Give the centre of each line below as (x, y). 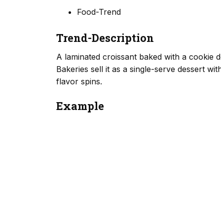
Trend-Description (105, 38)
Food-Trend (99, 12)
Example (80, 106)
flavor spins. (79, 81)
